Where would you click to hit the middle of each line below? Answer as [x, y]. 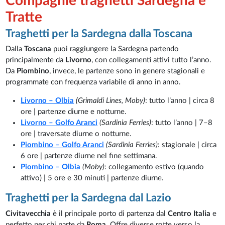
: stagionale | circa [187, 145]
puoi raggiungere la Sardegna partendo [115, 49]
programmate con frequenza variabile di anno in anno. [93, 82]
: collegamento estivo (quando [154, 167]
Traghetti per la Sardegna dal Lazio [89, 198]
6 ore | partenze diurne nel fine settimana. [89, 156]
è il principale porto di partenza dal [109, 213]
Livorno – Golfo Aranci [59, 123]
